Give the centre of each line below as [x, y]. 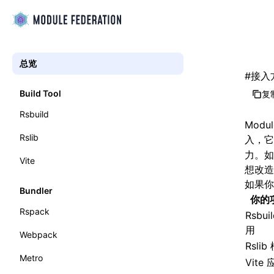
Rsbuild [34, 114]
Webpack [39, 235]
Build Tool [40, 93]
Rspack [35, 211]
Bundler [36, 191]
